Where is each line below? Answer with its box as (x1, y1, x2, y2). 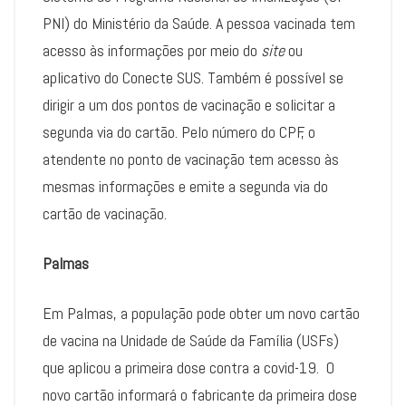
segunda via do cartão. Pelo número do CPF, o (43, 121, 315, 143)
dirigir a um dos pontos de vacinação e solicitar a (43, 94, 335, 116)
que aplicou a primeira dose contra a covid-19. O (43, 357, 334, 379)
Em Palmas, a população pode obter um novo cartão (43, 303, 360, 324)
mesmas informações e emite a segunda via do (43, 176, 328, 198)
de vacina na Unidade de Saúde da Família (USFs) (43, 330, 339, 352)
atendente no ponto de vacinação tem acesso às (43, 149, 339, 170)
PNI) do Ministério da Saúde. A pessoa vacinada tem (43, 13, 355, 34)
